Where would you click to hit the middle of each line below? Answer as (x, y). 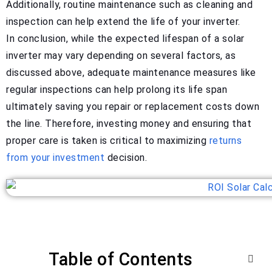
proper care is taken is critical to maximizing (108, 141)
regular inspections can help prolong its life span (117, 90)
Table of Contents (121, 260)
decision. (126, 158)
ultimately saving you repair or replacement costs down (133, 107)
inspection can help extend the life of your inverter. (123, 22)
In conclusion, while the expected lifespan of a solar (125, 39)
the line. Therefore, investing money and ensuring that (129, 124)
